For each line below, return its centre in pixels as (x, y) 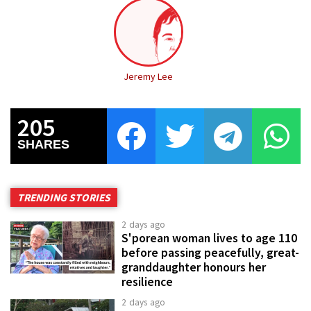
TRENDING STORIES (64, 198)
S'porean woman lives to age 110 (209, 238)
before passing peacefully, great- (210, 253)
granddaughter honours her (194, 268)
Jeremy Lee (149, 77)
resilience (147, 282)
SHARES (43, 145)
